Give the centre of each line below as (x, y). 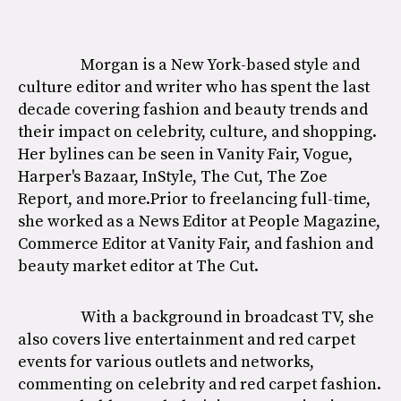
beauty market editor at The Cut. (138, 265)
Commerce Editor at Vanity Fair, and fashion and (196, 243)
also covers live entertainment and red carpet (187, 339)
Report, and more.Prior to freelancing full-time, (194, 198)
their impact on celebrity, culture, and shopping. (197, 131)
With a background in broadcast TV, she (227, 316)
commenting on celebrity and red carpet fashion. (200, 384)
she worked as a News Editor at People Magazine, (199, 221)
